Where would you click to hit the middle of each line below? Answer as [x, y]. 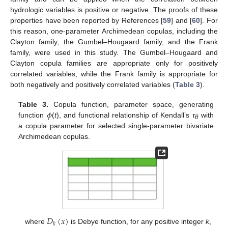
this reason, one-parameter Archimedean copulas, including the [114, 31]
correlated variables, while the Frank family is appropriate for [114, 74]
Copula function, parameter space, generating [131, 104]
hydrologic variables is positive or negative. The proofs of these [114, 10]
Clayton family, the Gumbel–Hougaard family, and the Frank [114, 42]
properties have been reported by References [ [87, 21]
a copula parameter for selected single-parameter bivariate [116, 125]
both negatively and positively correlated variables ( [93, 85]
